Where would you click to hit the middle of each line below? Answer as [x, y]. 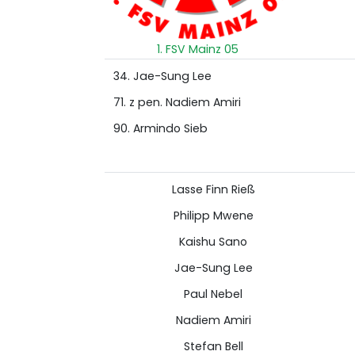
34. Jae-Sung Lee [162, 76]
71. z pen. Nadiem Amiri [177, 102]
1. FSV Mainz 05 [198, 49]
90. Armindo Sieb [160, 128]
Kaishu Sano [213, 242]
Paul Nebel [213, 294]
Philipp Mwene [213, 216]
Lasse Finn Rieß [213, 189]
